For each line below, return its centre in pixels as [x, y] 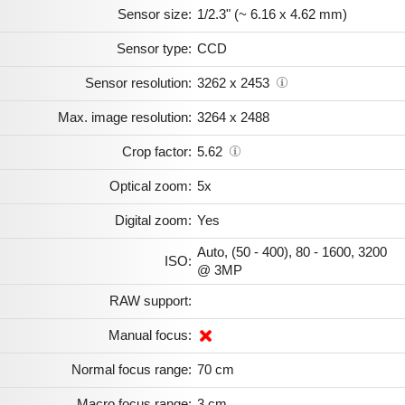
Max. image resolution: [125, 117]
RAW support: [151, 300]
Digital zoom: [153, 220]
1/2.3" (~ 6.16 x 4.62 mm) [272, 14]
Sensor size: [155, 14]
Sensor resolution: [138, 82]
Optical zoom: [151, 185]
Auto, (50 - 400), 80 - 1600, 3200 [292, 251]
